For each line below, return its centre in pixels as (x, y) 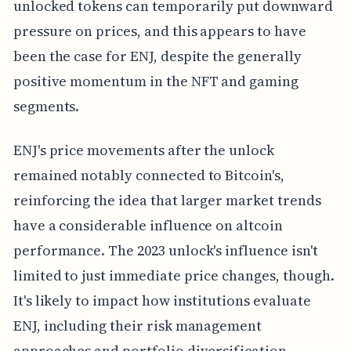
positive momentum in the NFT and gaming (156, 81)
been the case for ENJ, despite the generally (157, 56)
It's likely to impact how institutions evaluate (162, 300)
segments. (46, 106)
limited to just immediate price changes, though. (174, 275)
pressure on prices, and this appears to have (159, 31)
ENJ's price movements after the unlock (143, 150)
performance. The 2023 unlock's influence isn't (165, 250)
